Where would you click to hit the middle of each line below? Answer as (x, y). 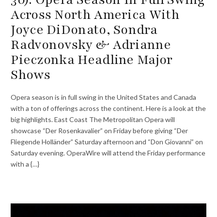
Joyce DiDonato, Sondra (84, 29)
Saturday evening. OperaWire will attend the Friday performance (108, 153)
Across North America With (95, 14)
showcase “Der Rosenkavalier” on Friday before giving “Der (100, 131)
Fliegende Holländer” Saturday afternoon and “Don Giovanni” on (107, 142)
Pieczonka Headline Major (92, 59)
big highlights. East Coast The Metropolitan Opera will (93, 120)
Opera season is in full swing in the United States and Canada (104, 97)
